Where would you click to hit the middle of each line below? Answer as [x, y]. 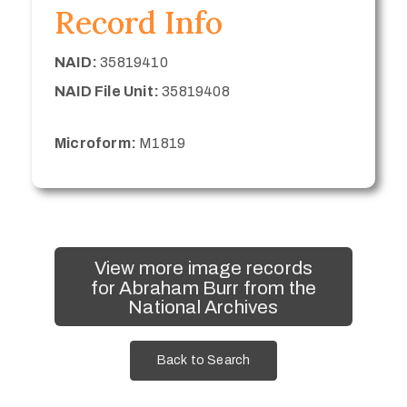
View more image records [203, 268]
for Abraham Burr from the [203, 288]
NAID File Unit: [107, 91]
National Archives [203, 307]
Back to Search [203, 361]
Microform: [95, 143]
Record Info [139, 22]
